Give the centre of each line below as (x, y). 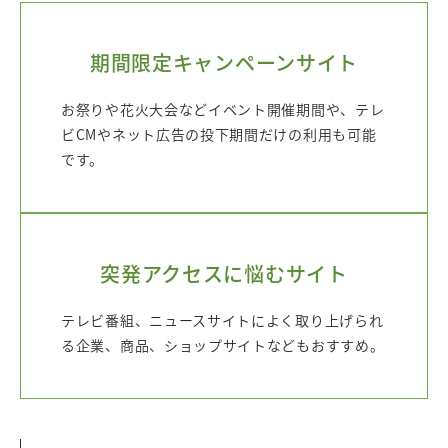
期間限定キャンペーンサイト (224, 62)
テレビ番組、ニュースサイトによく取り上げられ (222, 320)
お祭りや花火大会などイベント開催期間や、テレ (223, 109)
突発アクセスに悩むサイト (224, 273)
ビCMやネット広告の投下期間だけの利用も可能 (219, 134)
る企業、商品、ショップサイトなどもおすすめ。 (223, 345)
